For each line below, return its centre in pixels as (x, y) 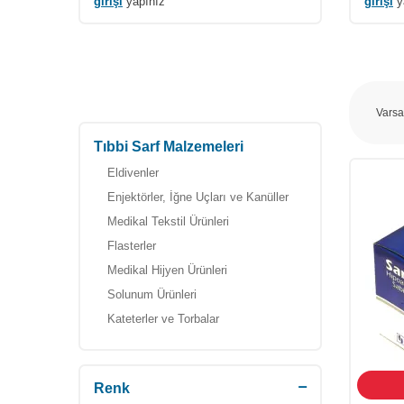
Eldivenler (133, 173)
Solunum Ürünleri (152, 294)
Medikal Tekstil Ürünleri (168, 221)
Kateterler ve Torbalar (163, 319)
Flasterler (132, 246)
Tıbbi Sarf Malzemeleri (169, 147)
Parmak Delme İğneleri (167, 343)
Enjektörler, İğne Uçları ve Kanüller (198, 197)
